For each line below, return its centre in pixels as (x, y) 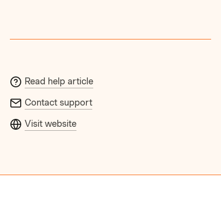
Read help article (59, 81)
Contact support (59, 102)
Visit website (51, 123)
